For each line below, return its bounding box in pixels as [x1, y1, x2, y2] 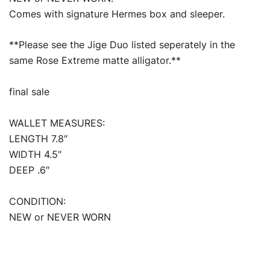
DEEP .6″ [9, 164, 49, 176]
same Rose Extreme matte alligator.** [9, 54, 181, 66]
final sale [9, 86, 49, 98]
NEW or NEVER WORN [9, 211, 111, 223]
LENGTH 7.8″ [9, 133, 67, 145]
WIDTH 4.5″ [9, 148, 61, 160]
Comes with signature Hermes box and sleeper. [9, 8, 225, 20]
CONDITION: [9, 195, 66, 207]
